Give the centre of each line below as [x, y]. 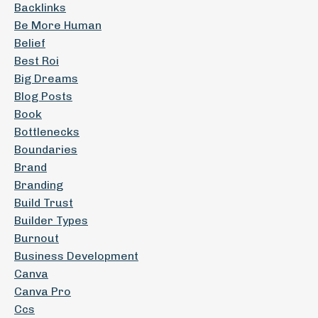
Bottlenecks [47, 132]
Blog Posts [43, 96]
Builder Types [51, 220]
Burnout [37, 238]
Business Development [76, 256]
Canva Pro [43, 291]
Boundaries [46, 149]
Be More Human [58, 25]
